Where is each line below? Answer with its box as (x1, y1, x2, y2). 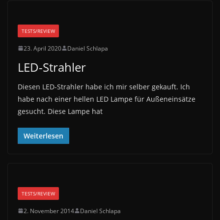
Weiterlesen (24, 131, 63, 140)
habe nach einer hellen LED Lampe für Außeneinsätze (18, 94, 195, 104)
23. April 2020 (24, 44, 61, 53)
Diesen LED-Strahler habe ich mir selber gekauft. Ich (18, 82, 190, 91)
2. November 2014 (24, 206, 74, 215)
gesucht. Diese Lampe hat (18, 106, 103, 116)
